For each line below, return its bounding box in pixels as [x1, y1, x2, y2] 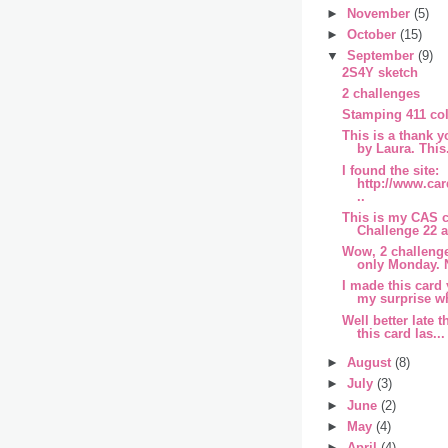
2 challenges [342, 85, 421, 101]
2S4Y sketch [342, 64, 419, 80]
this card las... [357, 325, 446, 341]
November [346, 5, 414, 21]
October [346, 27, 400, 43]
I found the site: [342, 162, 440, 178]
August [346, 355, 395, 371]
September [346, 48, 418, 64]
